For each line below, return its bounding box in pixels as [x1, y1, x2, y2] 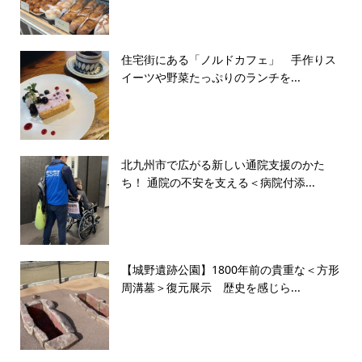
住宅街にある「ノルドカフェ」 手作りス [120, 52, 336, 68]
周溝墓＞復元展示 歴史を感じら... [120, 280, 301, 296]
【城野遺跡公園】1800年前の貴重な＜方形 [120, 262, 339, 278]
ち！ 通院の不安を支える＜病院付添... [120, 175, 315, 191]
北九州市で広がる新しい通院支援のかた [120, 157, 325, 173]
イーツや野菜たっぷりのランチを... [120, 69, 301, 86]
